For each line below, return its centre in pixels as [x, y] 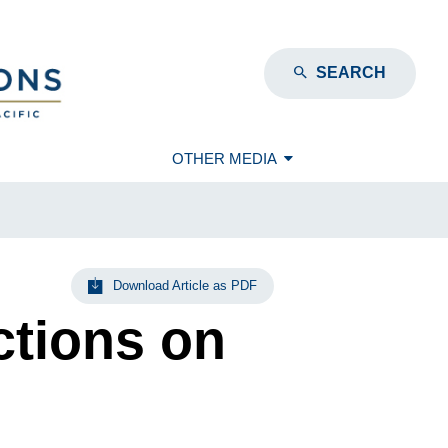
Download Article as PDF [185, 285]
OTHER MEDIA [223, 158]
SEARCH [351, 72]
